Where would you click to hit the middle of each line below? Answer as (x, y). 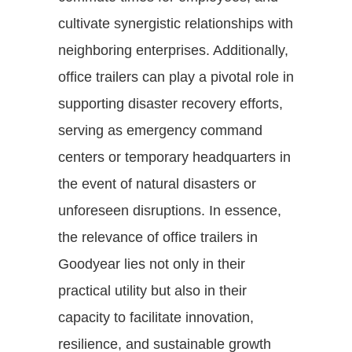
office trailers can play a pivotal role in (176, 77)
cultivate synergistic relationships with (176, 23)
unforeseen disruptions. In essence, (170, 210)
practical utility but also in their (152, 290)
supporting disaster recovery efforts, (170, 103)
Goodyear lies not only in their (152, 264)
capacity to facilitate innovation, (156, 317)
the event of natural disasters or (157, 183)
